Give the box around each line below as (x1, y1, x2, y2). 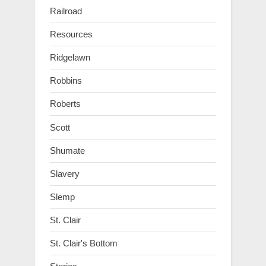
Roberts (50, 99, 81, 109)
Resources (50, 28, 93, 39)
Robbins (50, 75, 82, 86)
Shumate (50, 145, 85, 156)
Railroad (50, 5, 82, 16)
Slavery (50, 168, 80, 179)
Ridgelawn (50, 52, 90, 63)
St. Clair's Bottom (50, 238, 118, 249)
